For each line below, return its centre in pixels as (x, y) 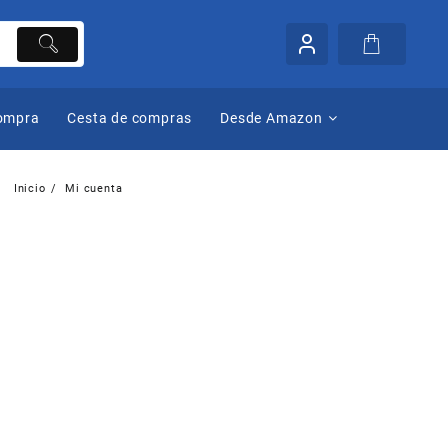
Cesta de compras (130, 118)
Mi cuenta (94, 189)
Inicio (29, 189)
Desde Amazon (271, 118)
